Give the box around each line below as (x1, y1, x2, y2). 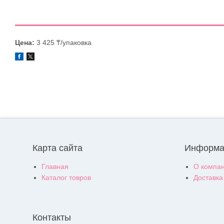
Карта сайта (32, 143, 82, 153)
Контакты (32, 212, 71, 223)
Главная (41, 162, 68, 171)
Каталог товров (41, 173, 91, 182)
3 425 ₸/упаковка (34, 38, 91, 46)
